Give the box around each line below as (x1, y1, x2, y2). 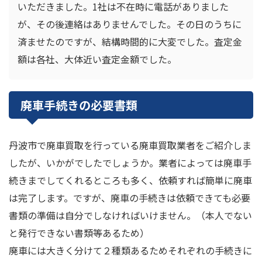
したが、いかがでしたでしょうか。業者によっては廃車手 (9, 156, 251, 170)
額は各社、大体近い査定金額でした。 (18, 52, 177, 67)
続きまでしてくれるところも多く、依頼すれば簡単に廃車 (9, 173, 252, 188)
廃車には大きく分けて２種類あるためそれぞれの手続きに (9, 243, 252, 258)
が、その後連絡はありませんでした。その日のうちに (18, 17, 242, 32)
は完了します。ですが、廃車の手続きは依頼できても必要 (9, 191, 250, 205)
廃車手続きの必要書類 (20, 96, 137, 114)
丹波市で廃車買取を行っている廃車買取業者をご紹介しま (9, 138, 251, 153)
